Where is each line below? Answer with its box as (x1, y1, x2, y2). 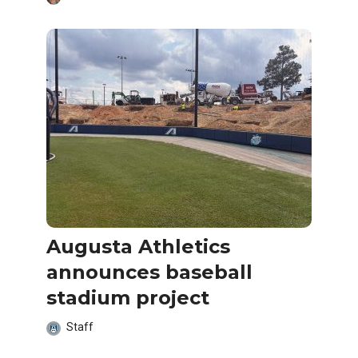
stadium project (46, 285, 209, 309)
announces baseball (46, 260, 253, 284)
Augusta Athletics (46, 234, 230, 258)
